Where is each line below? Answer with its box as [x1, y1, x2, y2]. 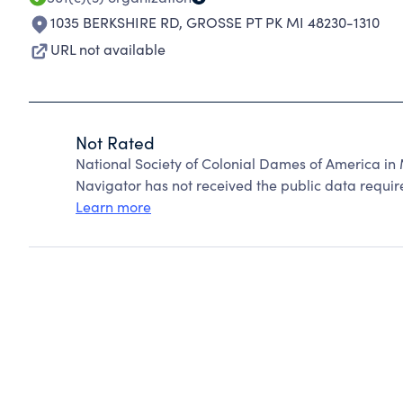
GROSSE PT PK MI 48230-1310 [186, 13, 380, 31]
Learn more [76, 197, 151, 216]
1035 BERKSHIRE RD [50, 13, 179, 31]
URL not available [50, 40, 166, 58]
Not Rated [76, 130, 155, 154]
